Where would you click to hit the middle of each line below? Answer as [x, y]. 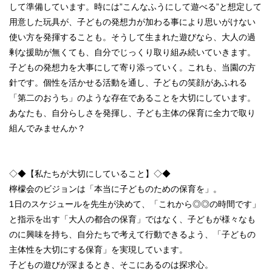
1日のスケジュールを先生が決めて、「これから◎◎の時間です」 [135, 204]
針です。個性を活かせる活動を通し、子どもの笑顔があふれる [128, 82]
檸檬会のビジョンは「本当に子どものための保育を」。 [115, 189]
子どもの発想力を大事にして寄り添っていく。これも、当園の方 [132, 67]
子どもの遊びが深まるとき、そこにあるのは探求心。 [111, 264]
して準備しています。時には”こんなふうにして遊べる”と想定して [135, 6]
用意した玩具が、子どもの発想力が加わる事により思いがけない [132, 22]
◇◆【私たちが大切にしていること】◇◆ [90, 173]
